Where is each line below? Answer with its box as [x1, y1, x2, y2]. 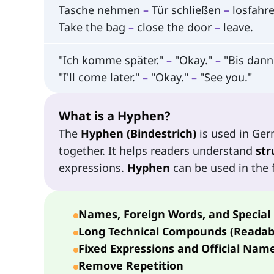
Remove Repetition [78, 257, 183, 273]
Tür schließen [149, 2, 224, 18]
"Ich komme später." [59, 52, 166, 67]
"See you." [197, 69, 252, 84]
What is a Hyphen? [59, 107, 171, 124]
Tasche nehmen [59, 2, 143, 18]
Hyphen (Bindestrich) [81, 125, 196, 141]
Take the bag [59, 20, 128, 35]
